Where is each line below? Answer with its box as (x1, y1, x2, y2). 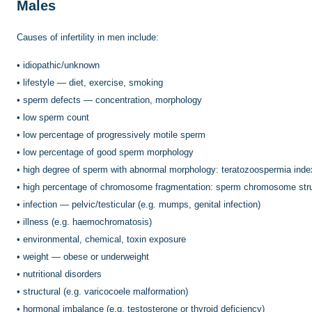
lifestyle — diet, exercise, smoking (23, 77, 163, 88)
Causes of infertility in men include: (17, 31, 159, 42)
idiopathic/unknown (23, 59, 100, 70)
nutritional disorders (23, 268, 102, 279)
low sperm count (23, 111, 89, 123)
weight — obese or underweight (23, 251, 149, 262)
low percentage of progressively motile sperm (23, 129, 205, 140)
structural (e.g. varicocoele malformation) (23, 286, 188, 297)
